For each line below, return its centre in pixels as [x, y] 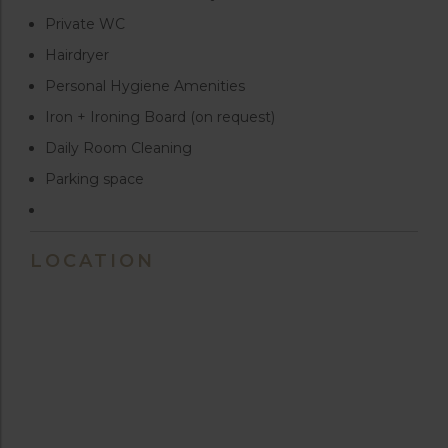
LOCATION [92, 261]
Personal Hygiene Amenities [145, 86]
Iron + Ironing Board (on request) [160, 117]
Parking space [94, 179]
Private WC [85, 24]
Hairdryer [77, 55]
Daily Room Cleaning [118, 148]
